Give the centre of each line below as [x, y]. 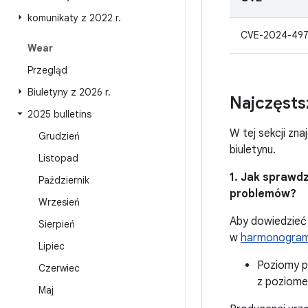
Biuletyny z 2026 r [68, 92]
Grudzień [59, 136]
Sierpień [57, 224]
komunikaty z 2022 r [73, 18]
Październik [64, 180]
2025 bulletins [59, 114]
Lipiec [52, 246]
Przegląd [47, 70]
